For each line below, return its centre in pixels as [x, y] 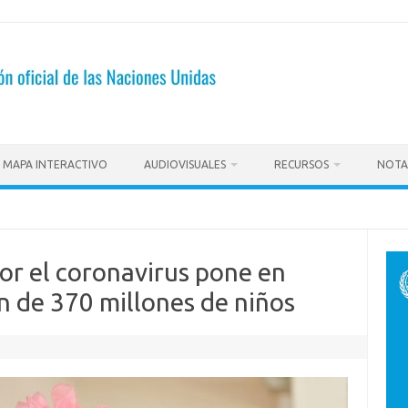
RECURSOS [301, 164]
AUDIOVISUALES [185, 164]
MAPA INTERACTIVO [55, 164]
